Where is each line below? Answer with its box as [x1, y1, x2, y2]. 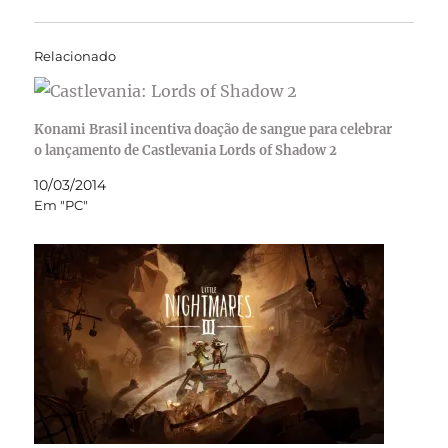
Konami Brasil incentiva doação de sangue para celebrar [34, 120, 393, 138]
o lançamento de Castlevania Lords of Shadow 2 [34, 141, 338, 159]
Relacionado [34, 47, 117, 64]
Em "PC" [34, 196, 89, 213]
